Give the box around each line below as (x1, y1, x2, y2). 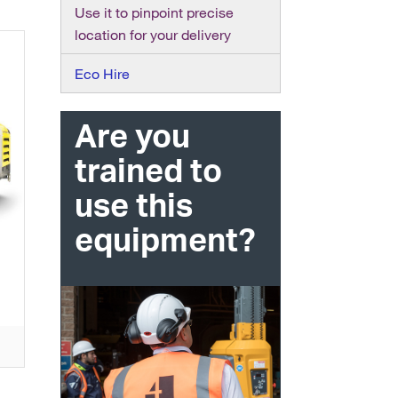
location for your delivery (74, 26, 231, 43)
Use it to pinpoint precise (74, 4, 234, 20)
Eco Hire (74, 65, 130, 82)
